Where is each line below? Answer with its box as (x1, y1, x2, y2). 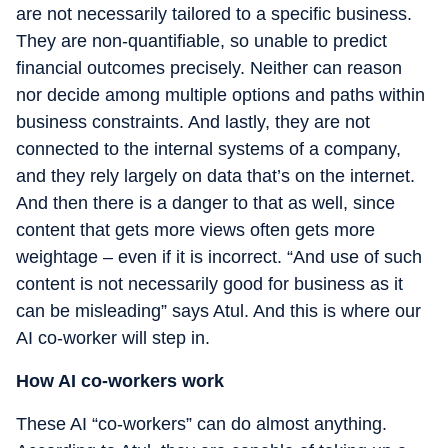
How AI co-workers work (16, 371, 224, 391)
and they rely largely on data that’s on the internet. (16, 166, 415, 186)
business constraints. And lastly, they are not (16, 112, 370, 132)
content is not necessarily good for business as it (16, 274, 403, 294)
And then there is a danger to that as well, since (16, 193, 395, 213)
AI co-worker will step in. (16, 328, 210, 348)
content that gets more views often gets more (16, 220, 375, 240)
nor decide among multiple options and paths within (16, 85, 425, 105)
